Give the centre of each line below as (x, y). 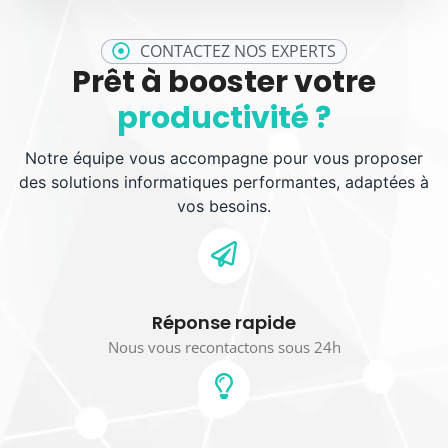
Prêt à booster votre (224, 81)
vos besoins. (224, 205)
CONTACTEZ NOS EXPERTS (237, 50)
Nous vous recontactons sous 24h (224, 347)
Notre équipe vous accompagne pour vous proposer (224, 157)
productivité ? (224, 117)
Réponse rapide (224, 323)
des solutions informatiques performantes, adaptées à (224, 181)
